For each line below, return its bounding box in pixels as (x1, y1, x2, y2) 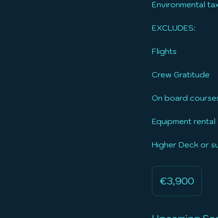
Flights (152, 46, 177, 56)
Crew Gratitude (152, 69, 210, 79)
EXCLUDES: (152, 22, 196, 33)
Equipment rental (152, 116, 216, 126)
